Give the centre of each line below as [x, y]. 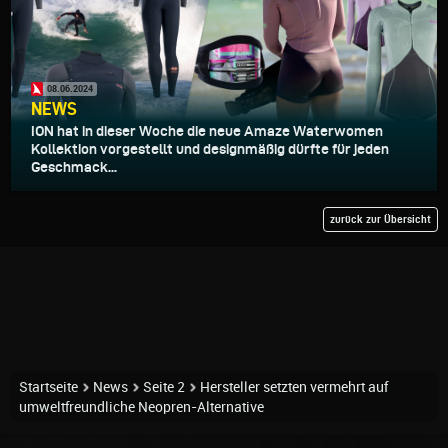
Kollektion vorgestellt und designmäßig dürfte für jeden [210, 148]
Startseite [48, 386]
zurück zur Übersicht [380, 218]
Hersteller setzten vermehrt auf [294, 386]
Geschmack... [74, 166]
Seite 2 [164, 386]
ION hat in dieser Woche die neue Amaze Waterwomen [207, 130]
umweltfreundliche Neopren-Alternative [141, 406]
